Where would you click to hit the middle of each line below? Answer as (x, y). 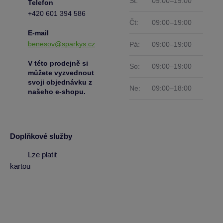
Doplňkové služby (41, 136)
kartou (20, 166)
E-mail (38, 33)
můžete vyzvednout (61, 73)
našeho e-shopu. (57, 92)
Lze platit (42, 154)
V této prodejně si (58, 63)
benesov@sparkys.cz (61, 44)
